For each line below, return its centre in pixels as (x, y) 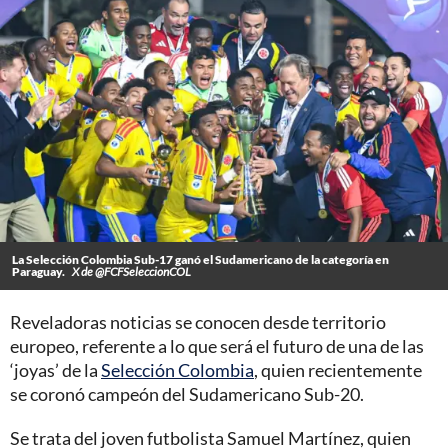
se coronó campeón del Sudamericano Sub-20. (187, 394)
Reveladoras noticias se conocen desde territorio (198, 322)
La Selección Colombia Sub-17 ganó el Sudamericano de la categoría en (200, 260)
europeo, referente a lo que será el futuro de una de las (217, 346)
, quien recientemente (338, 370)
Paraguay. (39, 272)
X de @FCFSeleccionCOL (131, 272)
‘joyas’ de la (55, 370)
